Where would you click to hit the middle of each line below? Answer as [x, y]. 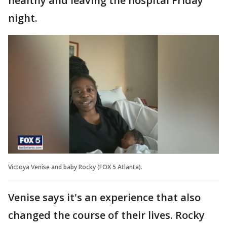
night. [23, 18]
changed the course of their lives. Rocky [106, 215]
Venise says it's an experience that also [104, 197]
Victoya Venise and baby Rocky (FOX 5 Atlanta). [75, 167]
